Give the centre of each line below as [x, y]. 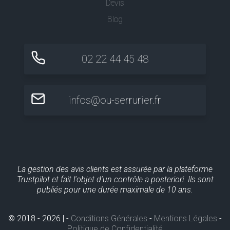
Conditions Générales [109, 218]
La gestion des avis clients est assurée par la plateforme [115, 169]
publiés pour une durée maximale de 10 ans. [115, 189]
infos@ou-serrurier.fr [115, 100]
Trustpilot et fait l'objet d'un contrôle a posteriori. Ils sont [115, 179]
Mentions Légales [186, 218]
